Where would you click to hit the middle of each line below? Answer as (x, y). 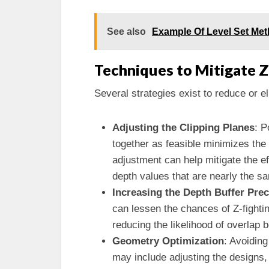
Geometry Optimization (168, 241)
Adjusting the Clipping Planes (183, 128)
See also (126, 32)
